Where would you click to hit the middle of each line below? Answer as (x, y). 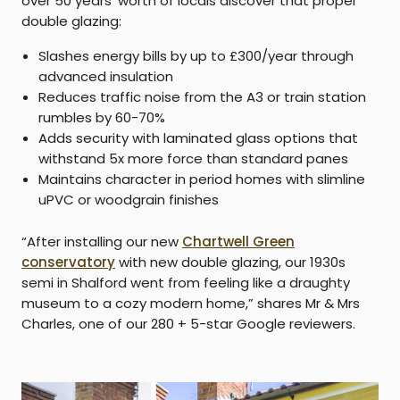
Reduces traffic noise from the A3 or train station (202, 96)
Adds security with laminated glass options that (198, 137)
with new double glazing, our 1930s (230, 262)
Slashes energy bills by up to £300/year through (196, 55)
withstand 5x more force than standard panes (193, 158)
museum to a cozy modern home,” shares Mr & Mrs (191, 303)
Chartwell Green (238, 241)
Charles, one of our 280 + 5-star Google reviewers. (188, 323)
